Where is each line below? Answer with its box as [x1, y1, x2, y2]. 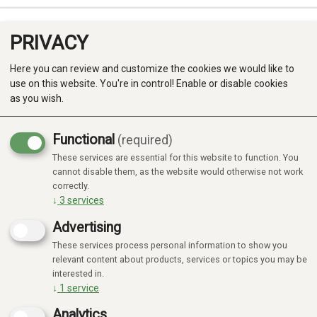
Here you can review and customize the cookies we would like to [10, 62, 294, 74]
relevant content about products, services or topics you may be [52, 253, 307, 265]
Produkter [8, 152, 64, 167]
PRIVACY [10, 31, 88, 54]
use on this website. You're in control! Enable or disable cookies [10, 77, 288, 89]
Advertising [52, 219, 121, 236]
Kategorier [8, 185, 67, 200]
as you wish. [10, 92, 64, 104]
